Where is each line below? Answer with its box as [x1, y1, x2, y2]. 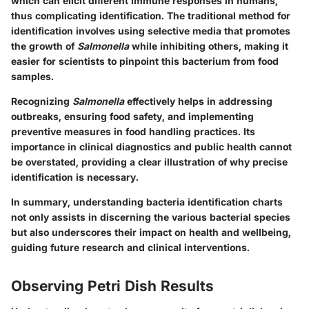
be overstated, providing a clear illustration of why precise [11, 155, 288, 168]
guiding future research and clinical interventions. [11, 241, 250, 253]
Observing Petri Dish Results [11, 277, 214, 295]
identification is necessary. [11, 170, 139, 183]
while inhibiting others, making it [129, 39, 288, 52]
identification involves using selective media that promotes [11, 24, 290, 37]
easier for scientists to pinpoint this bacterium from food [11, 54, 279, 67]
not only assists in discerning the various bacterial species [11, 210, 290, 223]
